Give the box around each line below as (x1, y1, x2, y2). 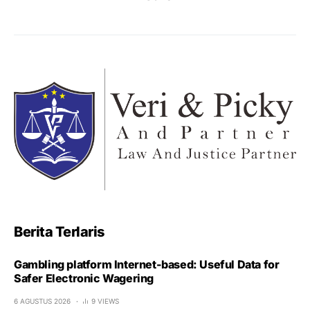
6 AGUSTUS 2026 (14, 296, 71, 305)
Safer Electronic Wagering (14, 271, 154, 285)
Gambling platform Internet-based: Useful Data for (14, 257, 280, 271)
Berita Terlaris (14, 223, 104, 240)
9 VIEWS (91, 296, 119, 305)
